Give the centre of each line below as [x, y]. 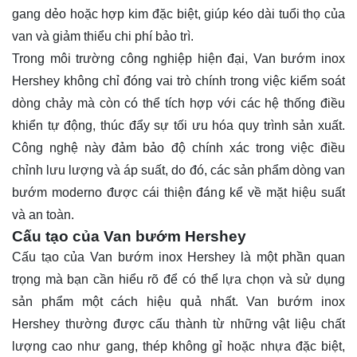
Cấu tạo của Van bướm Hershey [129, 237]
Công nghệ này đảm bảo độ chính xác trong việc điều [178, 148]
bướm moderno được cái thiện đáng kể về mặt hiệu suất [178, 193]
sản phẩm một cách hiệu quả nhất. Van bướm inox [178, 302]
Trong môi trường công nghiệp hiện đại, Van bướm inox [178, 59]
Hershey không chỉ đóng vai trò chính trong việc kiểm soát [178, 81]
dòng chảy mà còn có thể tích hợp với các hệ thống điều [178, 104]
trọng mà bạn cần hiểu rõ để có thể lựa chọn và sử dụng [178, 280]
